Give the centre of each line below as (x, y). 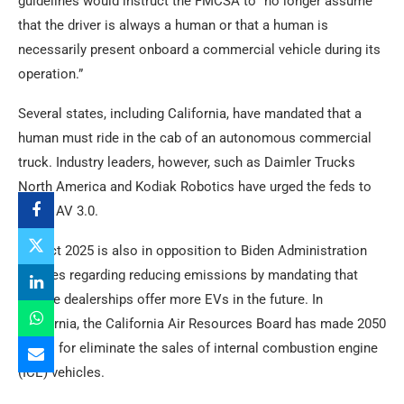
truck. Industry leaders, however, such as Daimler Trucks (187, 162)
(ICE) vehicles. (61, 372)
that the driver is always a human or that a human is (173, 25)
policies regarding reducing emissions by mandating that (188, 275)
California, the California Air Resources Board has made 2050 (202, 323)
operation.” (50, 73)
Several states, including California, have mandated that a (190, 113)
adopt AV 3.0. (58, 211)
